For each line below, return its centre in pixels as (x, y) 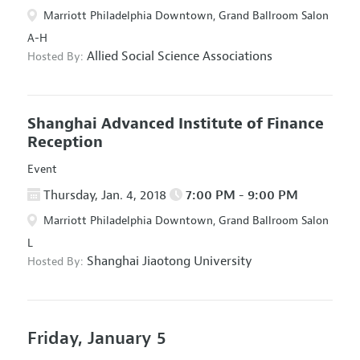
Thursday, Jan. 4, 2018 (104, 196)
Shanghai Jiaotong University (169, 261)
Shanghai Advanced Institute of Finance (175, 123)
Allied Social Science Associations (179, 56)
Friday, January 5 (96, 337)
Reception (65, 142)
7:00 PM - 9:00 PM (240, 196)
